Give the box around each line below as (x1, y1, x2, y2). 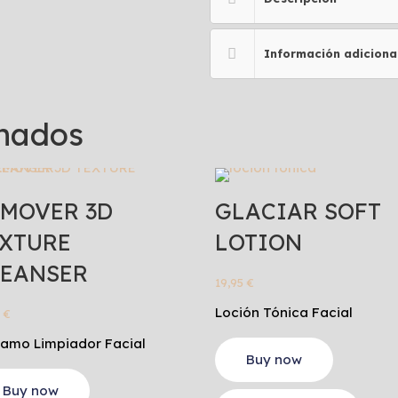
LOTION (214, 228, 302, 257)
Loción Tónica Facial (214, 304, 353, 322)
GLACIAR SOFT (214, 197, 381, 226)
